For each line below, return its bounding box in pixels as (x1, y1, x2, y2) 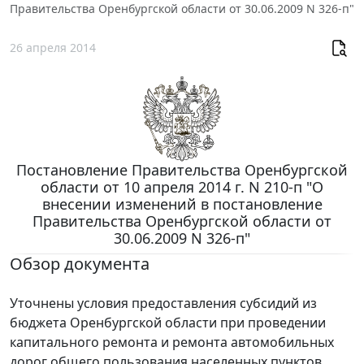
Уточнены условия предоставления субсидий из (10, 294, 317, 313)
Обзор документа (10, 253, 149, 275)
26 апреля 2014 (10, 39, 96, 55)
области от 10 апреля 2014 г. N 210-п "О (41, 177, 323, 197)
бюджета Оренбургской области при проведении (10, 314, 326, 332)
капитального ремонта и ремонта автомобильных (10, 333, 334, 352)
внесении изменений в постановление (41, 194, 323, 214)
